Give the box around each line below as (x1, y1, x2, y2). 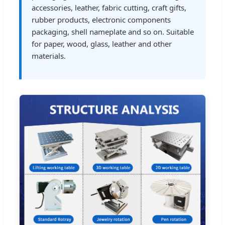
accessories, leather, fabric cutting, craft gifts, (32, 2, 186, 13)
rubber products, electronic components (32, 14, 171, 25)
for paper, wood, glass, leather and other (32, 38, 172, 49)
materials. (32, 50, 66, 61)
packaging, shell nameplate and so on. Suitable (32, 26, 194, 37)
